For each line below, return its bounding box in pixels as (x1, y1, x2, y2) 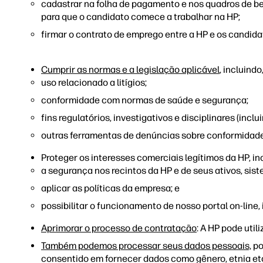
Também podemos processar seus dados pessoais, (41, 240, 251, 251)
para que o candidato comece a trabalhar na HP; (41, 11, 240, 22)
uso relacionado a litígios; (41, 77, 147, 88)
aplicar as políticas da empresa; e (41, 183, 180, 194)
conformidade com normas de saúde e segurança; (41, 95, 248, 106)
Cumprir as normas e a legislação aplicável (41, 64, 220, 75)
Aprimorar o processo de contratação (41, 222, 197, 234)
